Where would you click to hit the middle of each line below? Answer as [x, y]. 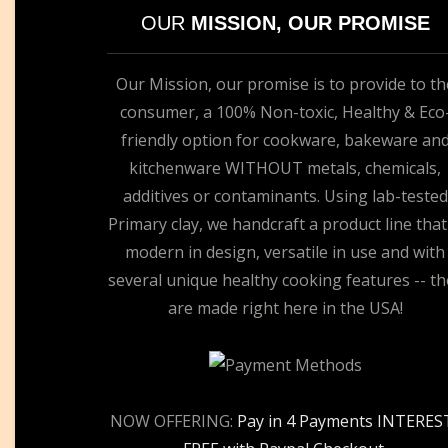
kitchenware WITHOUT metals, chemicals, [285, 167]
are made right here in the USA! [285, 307]
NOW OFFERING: [174, 421]
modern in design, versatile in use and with [285, 251]
